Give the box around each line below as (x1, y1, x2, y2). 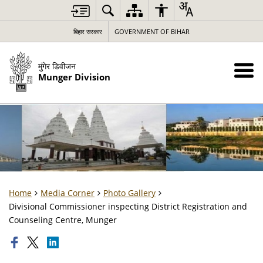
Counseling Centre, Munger (9, 214, 117, 225)
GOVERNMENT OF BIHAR (114, 27, 190, 36)
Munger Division (38, 70, 110, 83)
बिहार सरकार (73, 27, 102, 36)
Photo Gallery (103, 187, 156, 198)
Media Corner (41, 187, 95, 198)
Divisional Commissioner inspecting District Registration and (9, 201, 247, 212)
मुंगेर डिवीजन (38, 60, 76, 72)
